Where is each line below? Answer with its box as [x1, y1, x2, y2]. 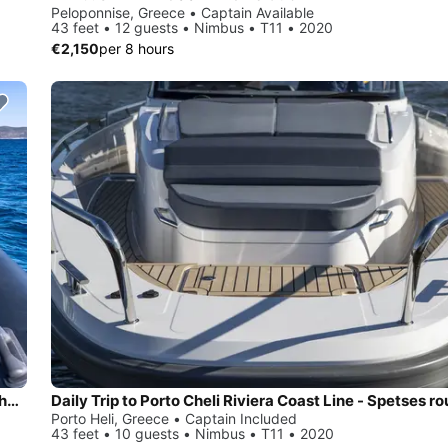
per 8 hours [99, 39, 174, 57]
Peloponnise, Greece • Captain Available [51, 3, 314, 21]
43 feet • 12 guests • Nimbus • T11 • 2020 [51, 18, 333, 36]
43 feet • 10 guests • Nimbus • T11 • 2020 [51, 425, 334, 443]
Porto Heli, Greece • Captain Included [51, 410, 297, 428]
